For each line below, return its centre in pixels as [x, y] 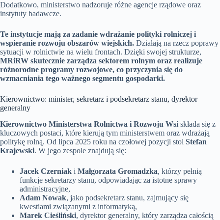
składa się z [197, 124]
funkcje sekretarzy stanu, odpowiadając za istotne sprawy [108, 180]
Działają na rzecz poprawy [176, 43]
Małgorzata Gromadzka [118, 171]
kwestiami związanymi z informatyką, [78, 207]
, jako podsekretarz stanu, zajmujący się [127, 198]
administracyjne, [45, 189]
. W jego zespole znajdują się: [80, 151]
